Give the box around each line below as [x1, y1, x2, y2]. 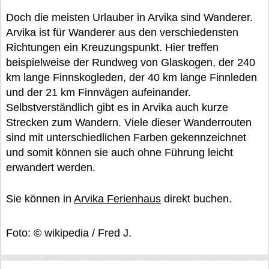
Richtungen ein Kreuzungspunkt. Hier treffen [6, 41, 219, 53]
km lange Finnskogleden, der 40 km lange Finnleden [6, 71, 257, 83]
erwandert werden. [6, 162, 95, 174]
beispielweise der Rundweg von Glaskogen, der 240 [6, 56, 255, 68]
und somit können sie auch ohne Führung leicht [6, 147, 233, 159]
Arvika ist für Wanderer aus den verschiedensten [6, 26, 238, 38]
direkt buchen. [161, 193, 232, 205]
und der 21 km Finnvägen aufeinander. [6, 86, 191, 98]
